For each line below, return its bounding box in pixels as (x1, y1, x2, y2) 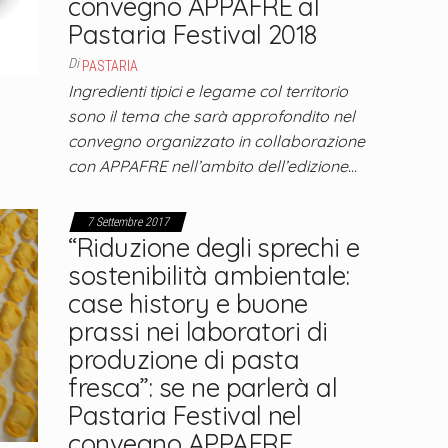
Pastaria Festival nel (68, 399, 302, 432)
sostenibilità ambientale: (68, 259, 350, 292)
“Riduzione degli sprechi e (68, 231, 360, 264)
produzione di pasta (68, 343, 300, 376)
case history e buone (68, 287, 308, 320)
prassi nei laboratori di (68, 315, 328, 348)
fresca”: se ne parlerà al (68, 371, 338, 404)
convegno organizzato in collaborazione (68, 131, 366, 151)
